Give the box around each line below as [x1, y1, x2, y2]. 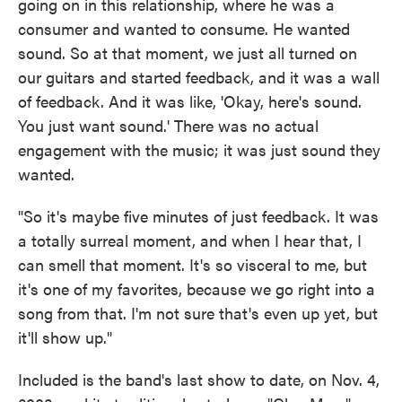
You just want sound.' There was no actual [18, 114, 319, 137]
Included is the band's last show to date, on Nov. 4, [18, 368, 380, 391]
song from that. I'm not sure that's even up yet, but [18, 301, 378, 325]
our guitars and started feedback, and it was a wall [18, 66, 380, 89]
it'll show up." [18, 326, 112, 349]
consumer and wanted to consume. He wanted [18, 17, 350, 40]
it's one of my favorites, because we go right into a [18, 277, 375, 301]
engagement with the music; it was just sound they [18, 138, 380, 162]
